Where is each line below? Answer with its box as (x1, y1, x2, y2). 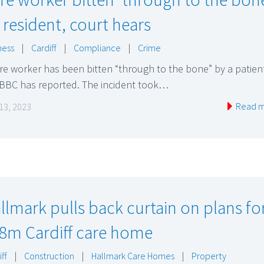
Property (192, 250, 226, 262)
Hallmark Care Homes (91, 250, 174, 262)
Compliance (74, 42, 121, 54)
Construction (24, 250, 74, 262)
